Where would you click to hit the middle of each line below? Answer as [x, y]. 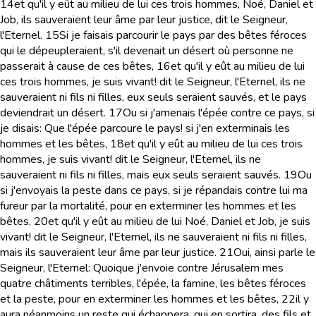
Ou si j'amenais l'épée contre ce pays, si [219, 113]
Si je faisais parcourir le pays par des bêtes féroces [183, 35]
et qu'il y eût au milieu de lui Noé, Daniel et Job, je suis [179, 221]
